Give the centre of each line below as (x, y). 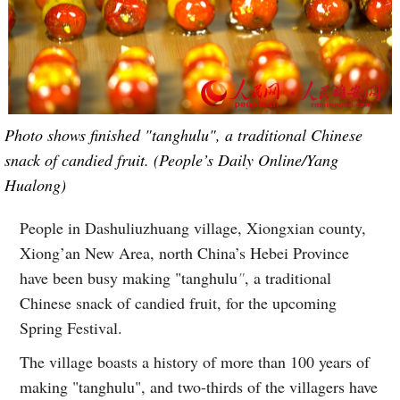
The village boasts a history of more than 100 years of (195, 361)
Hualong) (35, 184)
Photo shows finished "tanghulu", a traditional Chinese (183, 134)
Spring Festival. (71, 327)
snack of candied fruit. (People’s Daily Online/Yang (171, 159)
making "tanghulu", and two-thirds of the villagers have (199, 386)
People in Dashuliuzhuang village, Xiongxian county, (193, 227)
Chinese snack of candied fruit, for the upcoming (179, 302)
